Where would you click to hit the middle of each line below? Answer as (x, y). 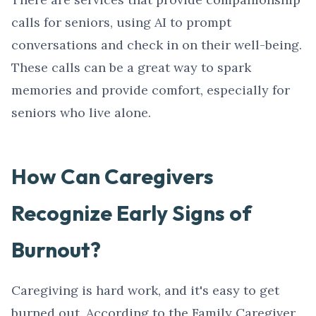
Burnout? (56, 250)
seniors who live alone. (81, 113)
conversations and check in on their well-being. (157, 45)
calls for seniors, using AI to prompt (121, 23)
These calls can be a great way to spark (131, 68)
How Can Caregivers (113, 177)
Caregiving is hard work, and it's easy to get (145, 291)
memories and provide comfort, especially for (151, 90)
